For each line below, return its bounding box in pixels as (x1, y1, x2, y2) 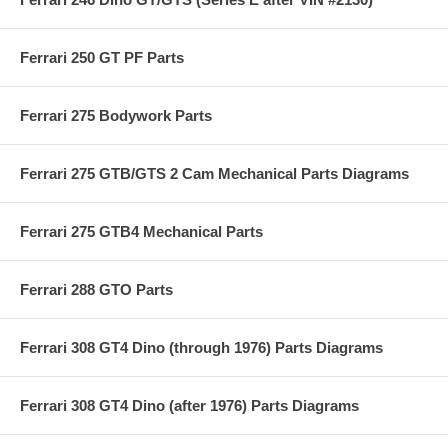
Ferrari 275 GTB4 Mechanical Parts (20, 222, 263, 240)
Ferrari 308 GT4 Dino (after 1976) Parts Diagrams (20, 396, 359, 414)
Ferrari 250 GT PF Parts (20, 48, 184, 66)
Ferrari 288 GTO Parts (20, 280, 173, 298)
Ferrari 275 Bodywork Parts (20, 106, 212, 124)
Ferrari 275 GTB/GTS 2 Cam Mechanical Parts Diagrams (20, 164, 409, 182)
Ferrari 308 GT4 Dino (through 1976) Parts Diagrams (20, 338, 383, 356)
